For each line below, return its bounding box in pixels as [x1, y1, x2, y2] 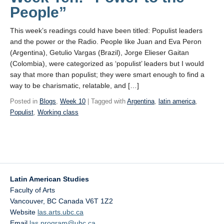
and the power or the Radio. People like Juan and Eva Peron [10, 37, 201, 45]
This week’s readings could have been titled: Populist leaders [10, 26, 202, 34]
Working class [37, 108, 78, 116]
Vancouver [10, 197, 43, 205]
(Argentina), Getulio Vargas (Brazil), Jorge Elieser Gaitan [10, 48, 189, 56]
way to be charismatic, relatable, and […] [10, 81, 139, 89]
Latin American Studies [10, 175, 89, 183]
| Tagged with [85, 97, 127, 105]
